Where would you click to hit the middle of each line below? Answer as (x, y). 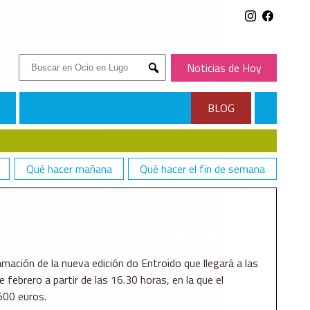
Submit (167, 79)
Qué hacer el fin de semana (202, 169)
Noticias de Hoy (224, 68)
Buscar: (35, 62)
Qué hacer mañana (69, 169)
